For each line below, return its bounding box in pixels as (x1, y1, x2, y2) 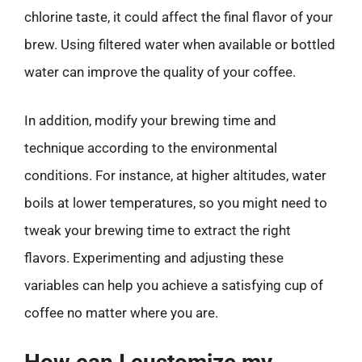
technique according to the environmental (24, 139, 277, 156)
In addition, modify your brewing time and (24, 112, 276, 128)
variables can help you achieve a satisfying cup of (24, 276, 323, 293)
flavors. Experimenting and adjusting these (24, 249, 284, 266)
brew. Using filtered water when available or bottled (24, 36, 335, 53)
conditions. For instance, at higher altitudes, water (24, 166, 326, 183)
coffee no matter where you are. (24, 304, 218, 321)
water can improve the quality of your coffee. (24, 64, 296, 80)
